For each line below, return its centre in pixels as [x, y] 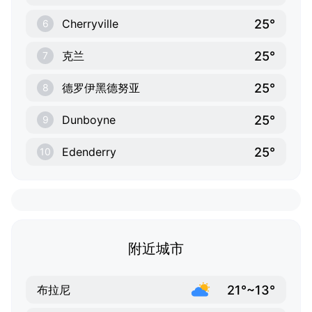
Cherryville [90, 24]
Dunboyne [89, 120]
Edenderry [89, 152]
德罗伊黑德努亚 [101, 88]
